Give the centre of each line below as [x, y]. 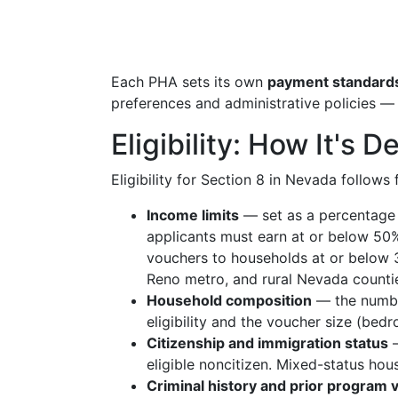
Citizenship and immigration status [267, 343]
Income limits [193, 215]
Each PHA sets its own [189, 82]
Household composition [229, 300]
